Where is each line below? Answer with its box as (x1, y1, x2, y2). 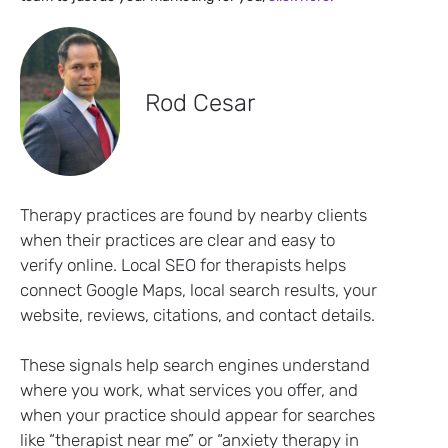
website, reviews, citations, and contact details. (20, 305, 375, 326)
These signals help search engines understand (20, 355, 370, 376)
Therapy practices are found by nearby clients (20, 205, 367, 226)
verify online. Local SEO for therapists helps (20, 255, 346, 276)
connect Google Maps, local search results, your (20, 280, 377, 301)
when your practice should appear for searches (20, 405, 375, 426)
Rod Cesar (145, 88, 255, 117)
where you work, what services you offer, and (20, 380, 358, 401)
